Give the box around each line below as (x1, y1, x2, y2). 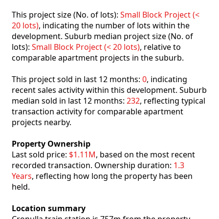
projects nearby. (12, 117, 71, 128)
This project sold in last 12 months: (12, 74, 142, 85)
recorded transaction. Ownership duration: (12, 160, 174, 171)
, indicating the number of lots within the (39, 20, 190, 31)
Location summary (12, 203, 86, 214)
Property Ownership (12, 138, 90, 150)
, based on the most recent (96, 149, 195, 160)
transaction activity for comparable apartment (12, 106, 183, 117)
